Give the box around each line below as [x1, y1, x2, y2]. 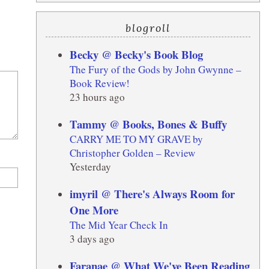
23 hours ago [69, 89, 125, 104]
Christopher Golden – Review [69, 145, 195, 160]
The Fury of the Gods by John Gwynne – [69, 62, 241, 76]
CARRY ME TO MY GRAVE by [69, 131, 203, 146]
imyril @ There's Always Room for [69, 185, 235, 202]
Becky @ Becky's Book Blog [69, 46, 203, 62]
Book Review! [69, 76, 130, 90]
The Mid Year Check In [69, 217, 168, 232]
